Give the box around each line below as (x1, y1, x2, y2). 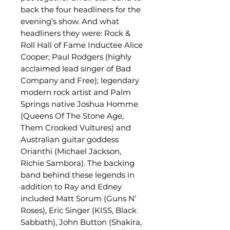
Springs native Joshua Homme (21, 99, 138, 109)
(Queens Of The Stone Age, (21, 111, 124, 121)
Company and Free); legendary (21, 75, 139, 85)
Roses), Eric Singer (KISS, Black (21, 205, 137, 215)
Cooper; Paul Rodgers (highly (21, 52, 131, 62)
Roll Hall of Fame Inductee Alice (21, 40, 143, 50)
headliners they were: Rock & (21, 28, 130, 38)
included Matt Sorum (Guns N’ (21, 194, 136, 203)
